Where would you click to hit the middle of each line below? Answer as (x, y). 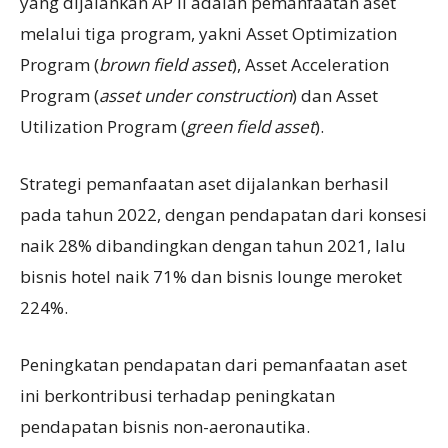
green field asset (250, 127)
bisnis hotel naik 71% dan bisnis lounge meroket (211, 277)
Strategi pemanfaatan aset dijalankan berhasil (204, 184)
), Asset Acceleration (310, 65)
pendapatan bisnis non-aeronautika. (165, 427)
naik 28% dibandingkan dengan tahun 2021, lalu (213, 246)
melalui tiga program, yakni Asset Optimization (208, 34)
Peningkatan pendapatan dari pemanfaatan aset (213, 365)
